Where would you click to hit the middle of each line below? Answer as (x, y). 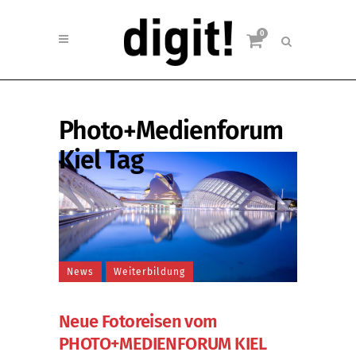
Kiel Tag (101, 160)
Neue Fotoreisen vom (138, 321)
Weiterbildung (149, 271)
